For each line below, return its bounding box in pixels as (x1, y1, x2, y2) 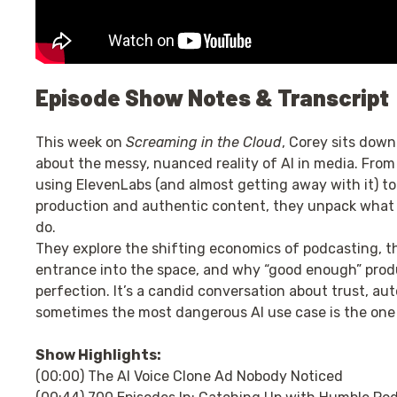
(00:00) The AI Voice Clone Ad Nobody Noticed (35, 368, 343, 385)
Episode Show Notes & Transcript (35, 83, 389, 111)
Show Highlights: (35, 346, 161, 363)
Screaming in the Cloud (126, 134, 282, 151)
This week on (35, 134, 126, 151)
